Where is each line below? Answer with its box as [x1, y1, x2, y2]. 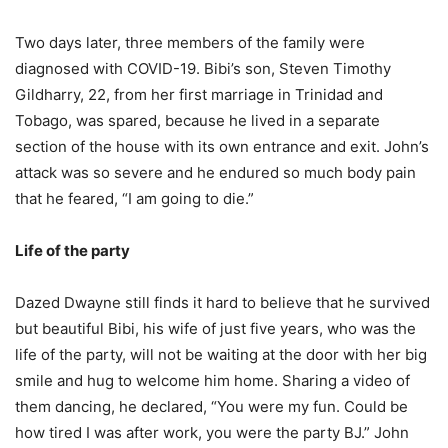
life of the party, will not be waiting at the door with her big [15, 344, 427, 364]
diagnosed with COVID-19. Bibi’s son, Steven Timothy [15, 58, 391, 78]
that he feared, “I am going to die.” [15, 188, 254, 208]
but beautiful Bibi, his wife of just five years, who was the [15, 318, 416, 338]
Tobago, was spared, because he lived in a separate [15, 110, 380, 130]
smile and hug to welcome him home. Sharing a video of [15, 370, 410, 390]
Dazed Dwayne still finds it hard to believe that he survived [15, 292, 430, 312]
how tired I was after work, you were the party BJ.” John [15, 422, 409, 442]
